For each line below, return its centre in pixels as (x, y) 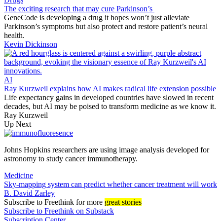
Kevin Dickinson (31, 44)
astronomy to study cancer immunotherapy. (71, 158)
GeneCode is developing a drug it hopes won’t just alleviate (97, 17)
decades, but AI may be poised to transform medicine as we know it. (110, 106)
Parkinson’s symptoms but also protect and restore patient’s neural (106, 26)
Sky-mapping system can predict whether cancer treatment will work (110, 184)
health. (14, 35)
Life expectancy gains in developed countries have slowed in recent (109, 97)
